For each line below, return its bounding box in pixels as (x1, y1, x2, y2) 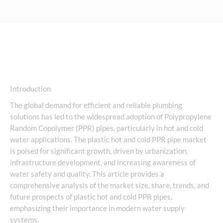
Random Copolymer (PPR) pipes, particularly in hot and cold (10, 124, 203, 133)
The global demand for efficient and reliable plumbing (10, 101, 182, 110)
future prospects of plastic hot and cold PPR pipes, (10, 193, 172, 202)
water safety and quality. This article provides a (10, 170, 164, 179)
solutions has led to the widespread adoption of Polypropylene (10, 112, 212, 121)
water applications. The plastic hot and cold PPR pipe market (10, 135, 207, 144)
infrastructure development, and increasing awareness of (10, 158, 196, 167)
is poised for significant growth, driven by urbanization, (10, 147, 188, 156)
